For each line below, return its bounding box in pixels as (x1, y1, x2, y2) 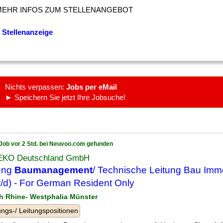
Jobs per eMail (66, 83, 117, 91)
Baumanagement (14, 165, 93, 175)
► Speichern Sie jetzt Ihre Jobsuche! (5, 93, 125, 102)
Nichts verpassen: (5, 83, 66, 91)
